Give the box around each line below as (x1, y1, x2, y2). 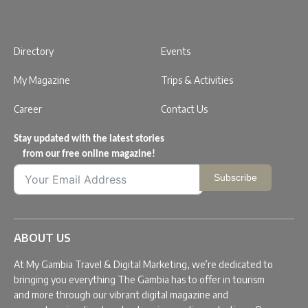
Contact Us (161, 102, 208, 115)
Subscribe (214, 171, 257, 183)
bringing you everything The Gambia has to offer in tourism (14, 273, 265, 285)
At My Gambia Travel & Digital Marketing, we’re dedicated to (14, 258, 273, 270)
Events (161, 45, 190, 57)
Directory (14, 45, 54, 57)
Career (14, 102, 42, 115)
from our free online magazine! (23, 148, 155, 159)
